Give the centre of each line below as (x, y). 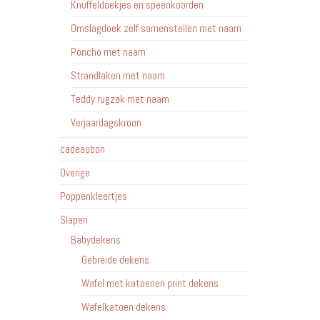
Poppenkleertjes (93, 196)
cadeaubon (82, 149)
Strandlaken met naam (117, 75)
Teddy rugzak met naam (120, 99)
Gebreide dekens (115, 260)
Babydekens (95, 240)
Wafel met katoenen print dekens (150, 283)
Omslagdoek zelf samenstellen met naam (156, 28)
